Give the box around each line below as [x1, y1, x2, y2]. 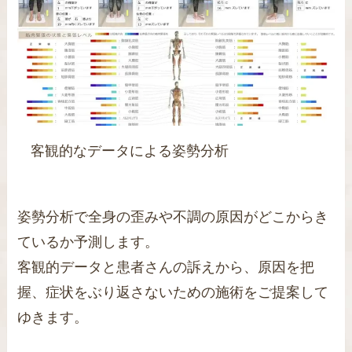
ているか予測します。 [17, 234, 159, 251]
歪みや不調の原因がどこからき [130, 209, 329, 225]
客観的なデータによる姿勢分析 [30, 143, 229, 159]
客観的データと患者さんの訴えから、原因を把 [17, 259, 315, 276]
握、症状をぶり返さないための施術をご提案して [17, 284, 329, 301]
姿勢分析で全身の [17, 209, 131, 225]
